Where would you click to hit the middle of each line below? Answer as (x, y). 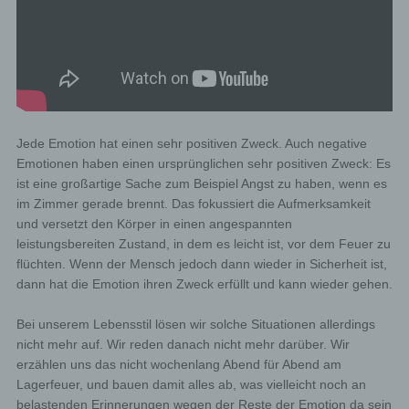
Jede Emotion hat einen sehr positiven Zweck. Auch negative (191, 143)
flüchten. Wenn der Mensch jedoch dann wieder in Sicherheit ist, (201, 264)
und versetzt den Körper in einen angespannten (154, 224)
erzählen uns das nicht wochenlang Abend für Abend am (178, 364)
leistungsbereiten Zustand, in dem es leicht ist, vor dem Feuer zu (203, 244)
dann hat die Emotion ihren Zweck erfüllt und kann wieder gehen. (204, 284)
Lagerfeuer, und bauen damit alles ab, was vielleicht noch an (191, 384)
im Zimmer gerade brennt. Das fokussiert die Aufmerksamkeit (193, 204)
